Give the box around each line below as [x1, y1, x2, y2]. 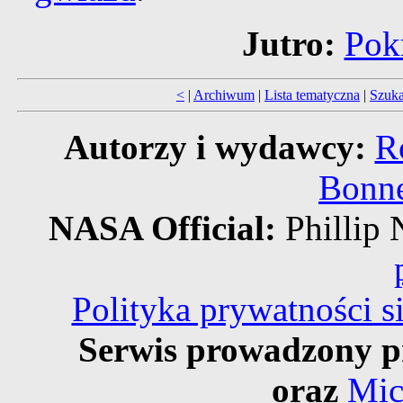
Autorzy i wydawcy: [63, 128, 366, 167]
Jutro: [241, 24, 336, 64]
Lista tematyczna [264, 87, 360, 103]
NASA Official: [48, 209, 285, 248]
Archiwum [193, 87, 255, 103]
